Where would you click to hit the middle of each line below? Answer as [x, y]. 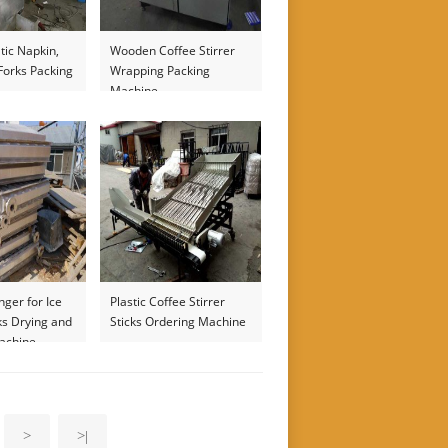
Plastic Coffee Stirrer [168, 301]
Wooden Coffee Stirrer [173, 50]
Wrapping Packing [160, 70]
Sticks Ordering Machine [178, 321]
